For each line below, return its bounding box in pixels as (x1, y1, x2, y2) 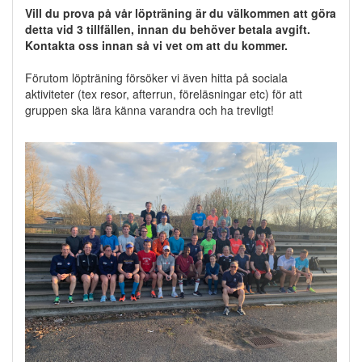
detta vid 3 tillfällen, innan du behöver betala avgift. (25, 21, 310, 38)
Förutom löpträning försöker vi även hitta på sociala (25, 69, 288, 86)
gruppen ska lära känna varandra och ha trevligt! (25, 102, 274, 119)
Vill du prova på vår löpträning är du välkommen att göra (25, 5, 336, 22)
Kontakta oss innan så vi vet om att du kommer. (25, 37, 288, 54)
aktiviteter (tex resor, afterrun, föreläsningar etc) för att (25, 86, 302, 103)
